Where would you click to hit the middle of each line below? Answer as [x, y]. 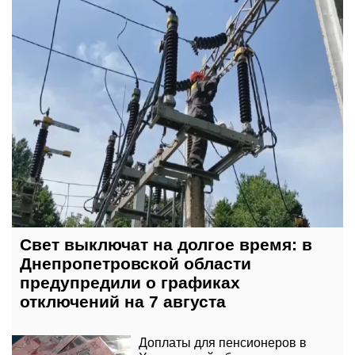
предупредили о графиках [130, 283]
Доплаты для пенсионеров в [223, 343]
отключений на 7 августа [123, 302]
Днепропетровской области [136, 264]
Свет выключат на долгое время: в [166, 245]
